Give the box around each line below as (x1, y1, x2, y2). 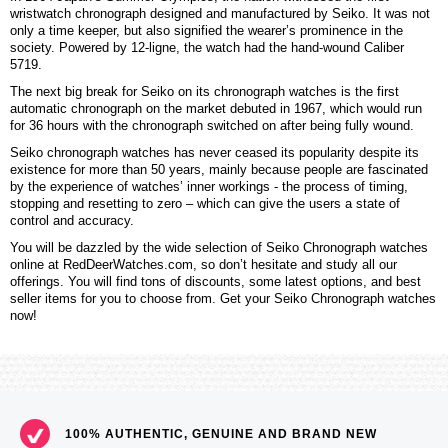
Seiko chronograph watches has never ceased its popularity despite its (10, 145, 419, 161)
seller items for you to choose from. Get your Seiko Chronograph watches (10, 291, 436, 307)
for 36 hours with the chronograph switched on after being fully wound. (10, 118, 414, 134)
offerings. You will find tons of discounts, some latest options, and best (10, 274, 421, 290)
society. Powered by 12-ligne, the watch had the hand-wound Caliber (10, 40, 404, 56)
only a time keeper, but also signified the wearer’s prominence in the (10, 23, 403, 39)
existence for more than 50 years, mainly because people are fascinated (10, 162, 428, 178)
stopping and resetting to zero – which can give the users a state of (10, 196, 400, 212)
